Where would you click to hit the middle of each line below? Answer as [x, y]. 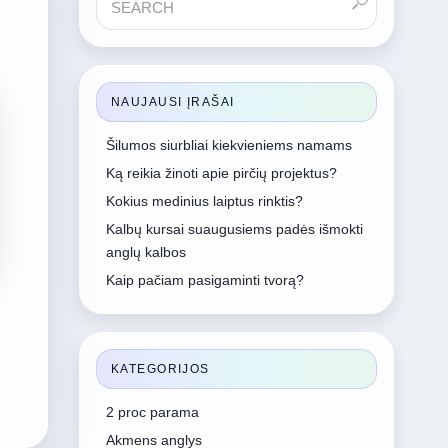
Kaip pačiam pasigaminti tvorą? [204, 280]
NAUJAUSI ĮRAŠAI [172, 102]
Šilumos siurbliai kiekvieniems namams [228, 145]
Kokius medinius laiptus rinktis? [204, 201]
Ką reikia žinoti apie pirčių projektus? [221, 173]
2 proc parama [152, 412]
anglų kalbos [145, 252]
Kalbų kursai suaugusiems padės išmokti [234, 229]
